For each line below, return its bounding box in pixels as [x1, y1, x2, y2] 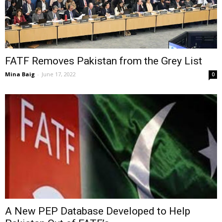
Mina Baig [5, 70, 35, 78]
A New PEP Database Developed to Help [5, 205, 190, 218]
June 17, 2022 [42, 70, 76, 78]
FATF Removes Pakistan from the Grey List [5, 55, 202, 67]
